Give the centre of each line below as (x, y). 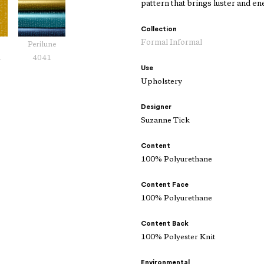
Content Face (165, 185)
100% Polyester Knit (178, 237)
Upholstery (161, 82)
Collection (159, 29)
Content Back (165, 224)
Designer (156, 107)
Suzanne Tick (165, 121)
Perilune (42, 45)
